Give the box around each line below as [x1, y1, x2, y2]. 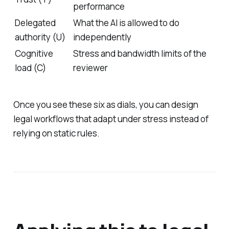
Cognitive [14, 48, 53, 60]
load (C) [14, 62, 46, 74]
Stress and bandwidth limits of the [73, 48, 207, 60]
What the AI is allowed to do [73, 17, 179, 29]
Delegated [14, 17, 56, 29]
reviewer [73, 62, 108, 74]
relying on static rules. [13, 127, 100, 140]
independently [73, 31, 131, 43]
